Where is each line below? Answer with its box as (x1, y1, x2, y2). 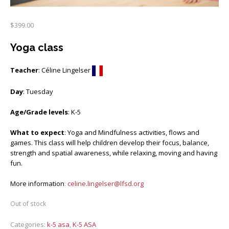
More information (10, 179, 64, 189)
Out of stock (10, 199, 46, 209)
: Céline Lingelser (38, 65, 92, 75)
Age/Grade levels (10, 107, 68, 117)
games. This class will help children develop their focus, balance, (10, 138, 209, 148)
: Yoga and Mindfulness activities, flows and (64, 128, 199, 138)
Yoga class (10, 41, 63, 54)
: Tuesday (23, 87, 53, 97)
